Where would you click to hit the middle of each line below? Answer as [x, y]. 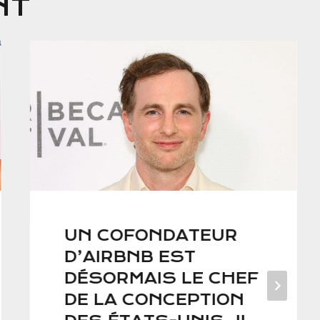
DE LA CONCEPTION [154, 300]
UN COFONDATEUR [151, 236]
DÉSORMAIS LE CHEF [161, 279]
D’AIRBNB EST [130, 257]
